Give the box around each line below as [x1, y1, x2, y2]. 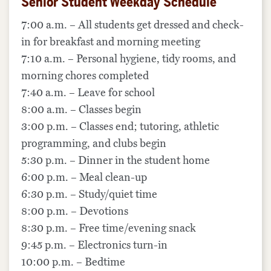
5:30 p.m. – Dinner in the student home [21, 153, 210, 167]
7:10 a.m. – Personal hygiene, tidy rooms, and [21, 51, 236, 65]
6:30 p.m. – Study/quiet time [21, 187, 157, 201]
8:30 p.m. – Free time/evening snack [21, 221, 196, 235]
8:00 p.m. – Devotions [21, 204, 128, 218]
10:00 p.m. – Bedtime [21, 255, 125, 269]
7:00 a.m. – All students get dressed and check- [21, 18, 244, 31]
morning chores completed [21, 68, 149, 82]
